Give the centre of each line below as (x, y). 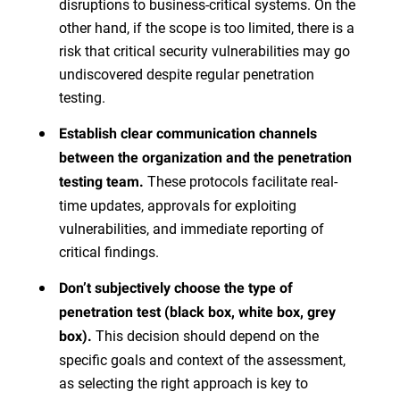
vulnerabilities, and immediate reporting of (192, 229)
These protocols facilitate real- (241, 181)
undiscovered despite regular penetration (187, 74)
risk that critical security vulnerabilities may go (204, 51)
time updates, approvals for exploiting (178, 205)
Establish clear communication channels (188, 134)
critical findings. (109, 252)
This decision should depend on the (205, 336)
